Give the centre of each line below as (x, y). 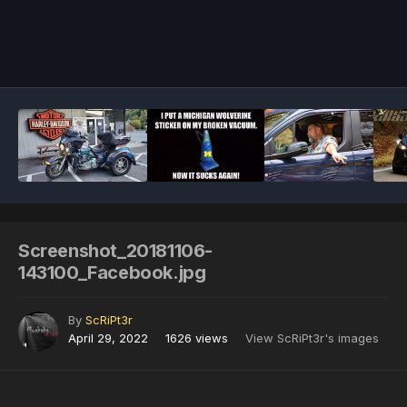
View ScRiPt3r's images (312, 338)
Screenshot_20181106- (116, 251)
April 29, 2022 (108, 338)
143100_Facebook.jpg (112, 273)
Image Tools (332, 55)
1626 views (197, 338)
